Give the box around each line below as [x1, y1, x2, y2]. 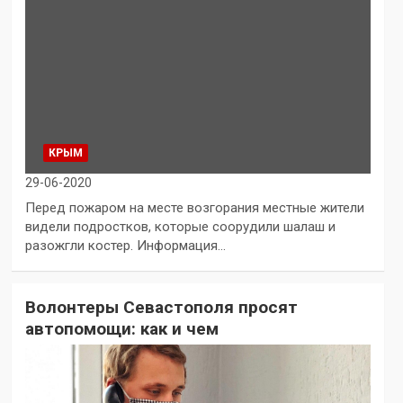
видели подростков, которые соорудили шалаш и [24, 219, 336, 236]
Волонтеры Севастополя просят [24, 297, 298, 318]
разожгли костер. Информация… [24, 237, 226, 255]
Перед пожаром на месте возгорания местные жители [24, 200, 364, 217]
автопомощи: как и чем [24, 318, 219, 340]
